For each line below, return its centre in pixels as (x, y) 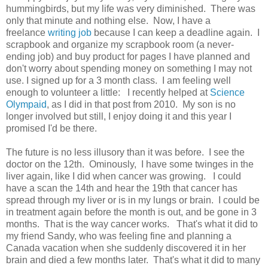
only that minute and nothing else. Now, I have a (108, 20)
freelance (27, 32)
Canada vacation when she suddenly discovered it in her (126, 248)
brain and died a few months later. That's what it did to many (133, 260)
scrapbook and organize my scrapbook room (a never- (120, 44)
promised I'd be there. (51, 128)
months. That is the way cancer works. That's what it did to (132, 224)
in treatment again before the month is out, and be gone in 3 (131, 212)
